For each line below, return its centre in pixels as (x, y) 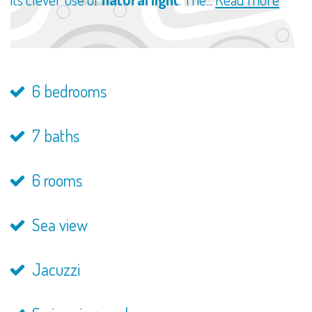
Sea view (58, 225)
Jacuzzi (54, 269)
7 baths (54, 135)
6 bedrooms (67, 91)
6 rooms (55, 180)
